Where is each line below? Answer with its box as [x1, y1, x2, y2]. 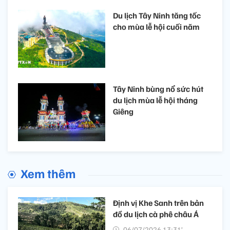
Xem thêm [21, 165, 75, 181]
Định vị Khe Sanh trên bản [113, 198, 204, 208]
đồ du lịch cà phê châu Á [113, 209, 199, 220]
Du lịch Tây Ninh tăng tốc [113, 10, 201, 21]
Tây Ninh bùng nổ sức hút [113, 84, 203, 94]
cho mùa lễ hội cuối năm [113, 21, 200, 32]
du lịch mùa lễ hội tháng [113, 95, 198, 106]
